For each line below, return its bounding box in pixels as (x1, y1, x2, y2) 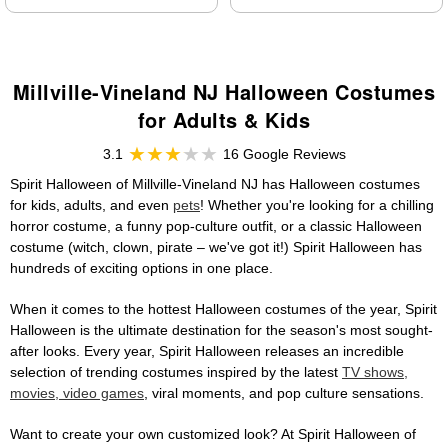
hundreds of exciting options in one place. (10, 260, 273, 277)
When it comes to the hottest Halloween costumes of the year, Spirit (10, 301, 437, 318)
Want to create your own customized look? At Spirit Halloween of (10, 426, 416, 443)
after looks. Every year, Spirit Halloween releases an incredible (10, 343, 404, 360)
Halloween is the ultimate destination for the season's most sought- (10, 322, 433, 339)
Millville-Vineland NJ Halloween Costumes (12, 77, 436, 107)
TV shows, (342, 364, 408, 381)
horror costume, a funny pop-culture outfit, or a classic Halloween (10, 218, 422, 235)
